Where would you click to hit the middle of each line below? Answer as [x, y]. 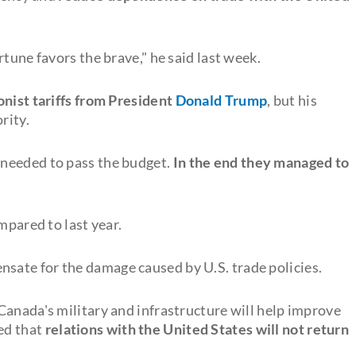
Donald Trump [220, 100]
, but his [292, 100]
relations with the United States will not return [197, 329]
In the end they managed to [261, 162]
